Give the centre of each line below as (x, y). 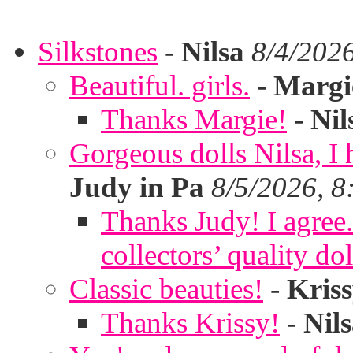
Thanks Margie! (194, 119)
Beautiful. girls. (160, 85)
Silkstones (98, 52)
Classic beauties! (166, 289)
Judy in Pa (137, 187)
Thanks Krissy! (190, 323)
